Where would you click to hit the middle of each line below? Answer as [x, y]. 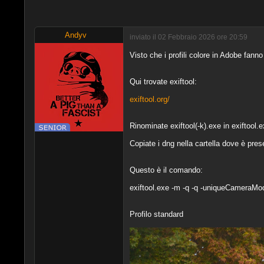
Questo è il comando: [166, 170]
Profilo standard [156, 214]
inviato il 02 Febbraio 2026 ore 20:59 [188, 37]
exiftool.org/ [149, 99]
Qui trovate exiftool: [163, 81]
